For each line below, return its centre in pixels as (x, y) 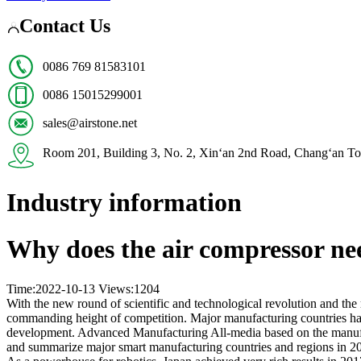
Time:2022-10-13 (51, 288)
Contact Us (65, 25)
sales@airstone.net (90, 123)
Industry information (124, 202)
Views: (116, 288)
